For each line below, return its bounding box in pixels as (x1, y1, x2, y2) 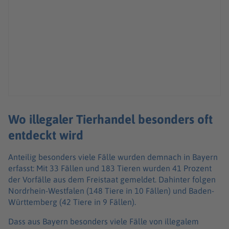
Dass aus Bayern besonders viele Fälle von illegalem (8, 217, 199, 226)
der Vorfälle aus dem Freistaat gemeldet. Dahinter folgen (8, 175, 216, 185)
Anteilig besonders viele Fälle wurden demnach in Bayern (8, 152, 218, 162)
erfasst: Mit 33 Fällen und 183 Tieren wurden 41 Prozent (8, 164, 212, 173)
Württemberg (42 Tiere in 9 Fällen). (8, 197, 138, 207)
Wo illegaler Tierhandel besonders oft (8, 112, 213, 127)
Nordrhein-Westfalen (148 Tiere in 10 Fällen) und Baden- (8, 186, 214, 196)
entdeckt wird (8, 128, 83, 143)
